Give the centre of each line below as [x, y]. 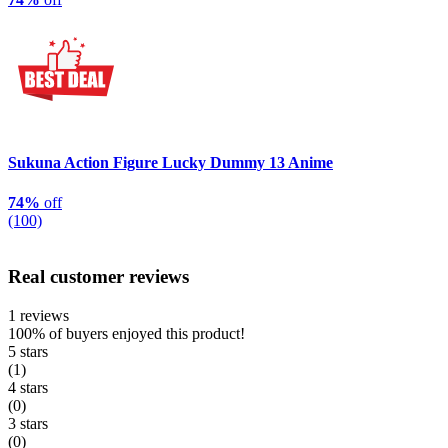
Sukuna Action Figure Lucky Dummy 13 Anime [170, 163]
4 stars [28, 388]
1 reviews [38, 316]
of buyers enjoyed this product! [145, 334]
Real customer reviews [98, 277]
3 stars [28, 424]
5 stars [28, 352]
